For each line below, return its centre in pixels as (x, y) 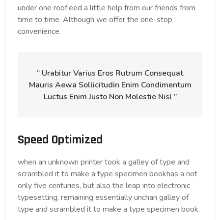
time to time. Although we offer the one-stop (95, 20)
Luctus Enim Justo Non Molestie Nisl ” (110, 97)
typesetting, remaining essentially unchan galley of (103, 198)
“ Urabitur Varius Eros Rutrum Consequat (110, 73)
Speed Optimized (60, 140)
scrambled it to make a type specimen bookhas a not (108, 174)
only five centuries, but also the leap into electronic (104, 186)
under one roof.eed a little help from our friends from (107, 8)
